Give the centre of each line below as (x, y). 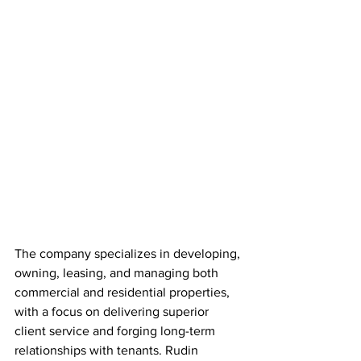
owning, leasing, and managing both (118, 273)
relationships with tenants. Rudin (108, 350)
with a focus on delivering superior (113, 311)
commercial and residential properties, (124, 292)
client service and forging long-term (116, 331)
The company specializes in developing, (129, 253)
